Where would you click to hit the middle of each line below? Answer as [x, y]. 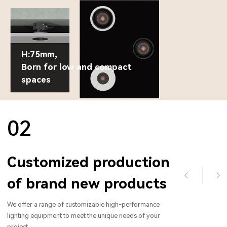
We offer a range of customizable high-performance [83, 205]
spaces [36, 80]
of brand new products [87, 183]
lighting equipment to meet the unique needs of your [84, 216]
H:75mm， [42, 54]
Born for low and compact [77, 67]
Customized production [88, 162]
